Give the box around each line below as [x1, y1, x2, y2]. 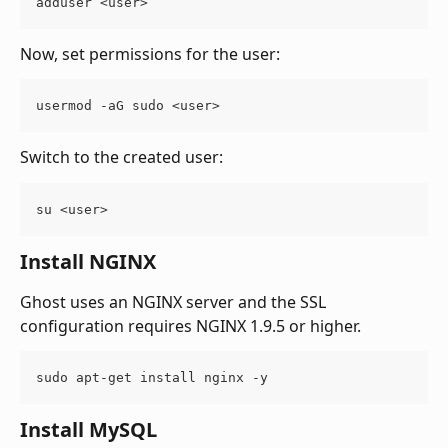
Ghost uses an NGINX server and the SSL [20, 290, 330, 313]
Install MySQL [20, 415, 157, 443]
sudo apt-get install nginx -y [36, 369, 268, 385]
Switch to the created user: [20, 146, 223, 169]
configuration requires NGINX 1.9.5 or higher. [20, 314, 361, 337]
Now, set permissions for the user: [20, 42, 280, 65]
